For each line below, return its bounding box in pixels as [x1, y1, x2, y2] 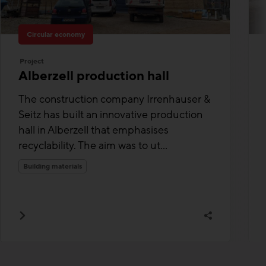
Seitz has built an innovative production [18, 107, 202, 122]
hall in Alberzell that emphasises [18, 122, 169, 137]
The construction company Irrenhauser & [18, 91, 210, 106]
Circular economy [27, 29, 85, 39]
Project [20, 56, 44, 66]
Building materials [23, 161, 82, 171]
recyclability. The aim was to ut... [18, 138, 167, 153]
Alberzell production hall [18, 67, 169, 85]
